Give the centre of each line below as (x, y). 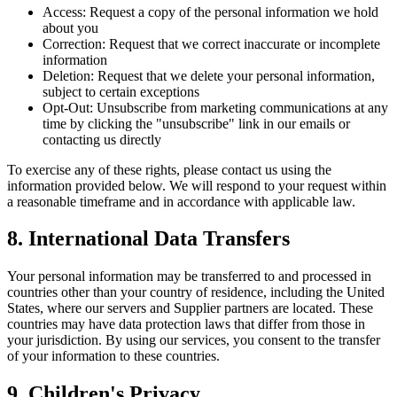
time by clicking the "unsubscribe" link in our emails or (196, 123)
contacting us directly (102, 139)
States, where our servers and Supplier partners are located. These (190, 308)
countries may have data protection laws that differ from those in (186, 324)
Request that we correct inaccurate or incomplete (243, 43)
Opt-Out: (68, 107)
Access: (64, 12)
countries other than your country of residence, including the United (196, 292)
